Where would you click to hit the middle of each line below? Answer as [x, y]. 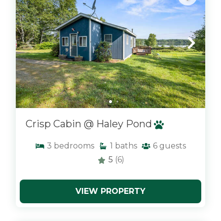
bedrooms [74, 146]
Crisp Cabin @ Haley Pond [89, 124]
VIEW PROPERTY [110, 191]
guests [173, 146]
